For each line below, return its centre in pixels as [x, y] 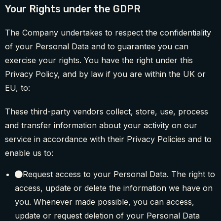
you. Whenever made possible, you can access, [105, 202]
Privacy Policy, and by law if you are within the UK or [105, 74]
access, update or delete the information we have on [114, 188]
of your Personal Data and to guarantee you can [97, 47]
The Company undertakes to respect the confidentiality [108, 33]
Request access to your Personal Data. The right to [119, 174]
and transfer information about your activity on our [101, 126]
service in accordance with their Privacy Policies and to [108, 139]
